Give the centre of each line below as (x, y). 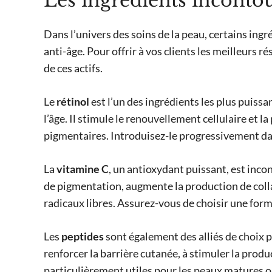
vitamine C (83, 169)
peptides (83, 236)
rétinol (73, 102)
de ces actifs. (73, 68)
